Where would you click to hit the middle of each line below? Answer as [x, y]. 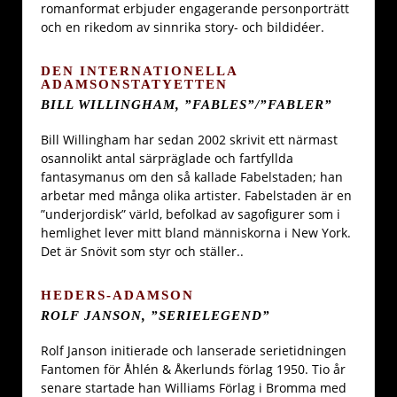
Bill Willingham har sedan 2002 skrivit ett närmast [189, 140]
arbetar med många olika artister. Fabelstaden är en [196, 196]
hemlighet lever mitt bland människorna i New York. [196, 233]
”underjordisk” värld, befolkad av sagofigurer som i [191, 214]
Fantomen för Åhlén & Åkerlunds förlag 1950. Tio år [193, 369]
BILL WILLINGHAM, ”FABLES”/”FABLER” [187, 104]
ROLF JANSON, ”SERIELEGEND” [156, 315]
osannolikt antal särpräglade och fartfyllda [167, 159]
